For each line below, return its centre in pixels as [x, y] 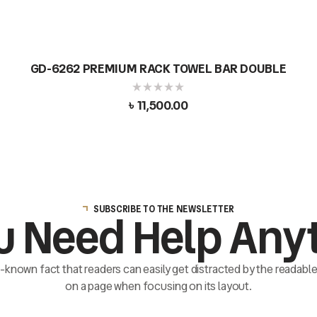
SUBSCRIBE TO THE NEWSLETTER [164, 209]
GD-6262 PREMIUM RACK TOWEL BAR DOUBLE [158, 69]
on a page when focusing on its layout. [158, 287]
